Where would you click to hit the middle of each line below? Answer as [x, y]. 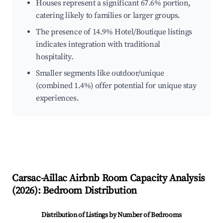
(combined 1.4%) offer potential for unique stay [116, 86]
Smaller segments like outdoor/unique [100, 73]
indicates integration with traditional [98, 45]
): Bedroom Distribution [86, 191]
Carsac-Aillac [40, 179]
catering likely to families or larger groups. [108, 16]
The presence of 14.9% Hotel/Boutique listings [114, 32]
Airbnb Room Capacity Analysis [136, 179]
